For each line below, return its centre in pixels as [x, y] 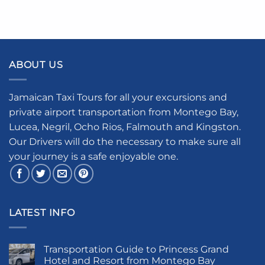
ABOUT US [36, 65]
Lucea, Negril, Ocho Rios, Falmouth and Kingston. [125, 127]
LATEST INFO [42, 213]
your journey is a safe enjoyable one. [93, 156]
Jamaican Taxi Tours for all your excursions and [118, 97]
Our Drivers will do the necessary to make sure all [125, 141]
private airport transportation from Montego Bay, [124, 112]
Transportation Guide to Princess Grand [136, 249]
